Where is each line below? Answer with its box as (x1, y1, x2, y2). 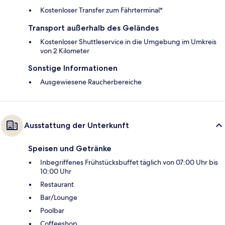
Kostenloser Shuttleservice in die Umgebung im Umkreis (40, 37, 216, 46)
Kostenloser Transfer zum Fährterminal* (40, 5, 163, 15)
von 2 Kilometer (40, 46, 89, 55)
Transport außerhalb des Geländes (28, 23, 159, 33)
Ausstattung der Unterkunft (24, 120, 129, 130)
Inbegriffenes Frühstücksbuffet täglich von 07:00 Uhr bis (40, 157, 218, 167)
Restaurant (40, 179, 74, 189)
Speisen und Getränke (28, 143, 111, 153)
